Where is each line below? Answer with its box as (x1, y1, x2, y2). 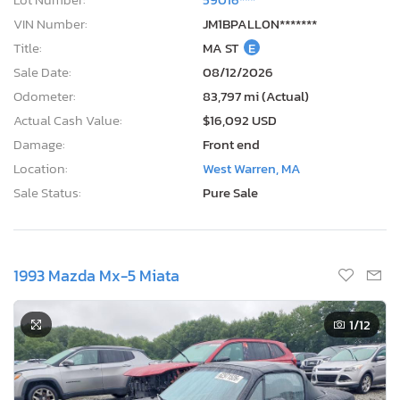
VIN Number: (13, 12, 87, 34)
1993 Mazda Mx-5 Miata (13, 262, 179, 287)
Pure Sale (203, 181, 258, 203)
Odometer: (13, 85, 76, 106)
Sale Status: (13, 181, 81, 203)
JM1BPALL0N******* (203, 12, 317, 34)
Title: (13, 37, 42, 58)
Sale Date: (13, 61, 71, 82)
